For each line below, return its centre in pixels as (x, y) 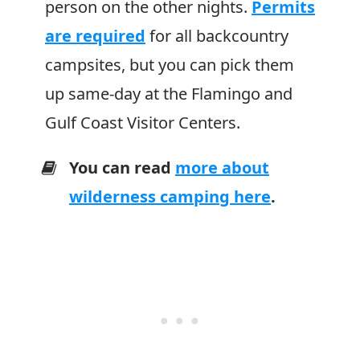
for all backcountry (217, 36)
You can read (122, 168)
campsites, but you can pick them (170, 65)
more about (222, 168)
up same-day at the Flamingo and (169, 94)
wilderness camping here (170, 196)
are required (95, 36)
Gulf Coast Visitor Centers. (143, 123)
